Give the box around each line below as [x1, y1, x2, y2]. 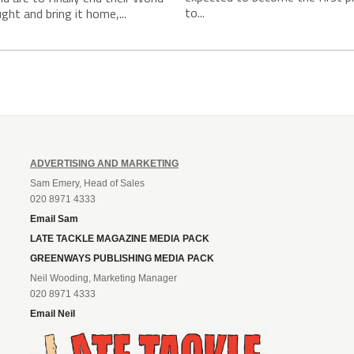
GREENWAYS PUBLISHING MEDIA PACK [30, 252, 214, 264]
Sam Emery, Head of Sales [30, 177, 145, 189]
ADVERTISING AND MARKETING [30, 157, 179, 169]
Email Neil [30, 307, 75, 319]
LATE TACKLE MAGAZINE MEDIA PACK [30, 232, 209, 244]
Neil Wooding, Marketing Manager [30, 272, 177, 284]
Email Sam [30, 213, 78, 224]
